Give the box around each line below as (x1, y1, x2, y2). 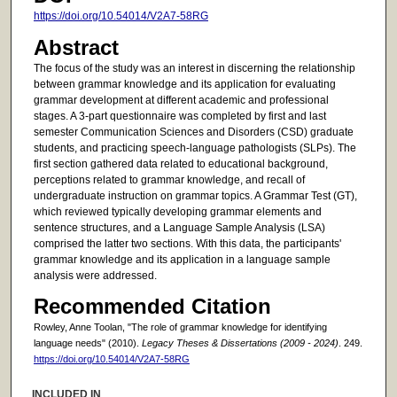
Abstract (33, 35, 119, 60)
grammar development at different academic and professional (33, 94, 329, 107)
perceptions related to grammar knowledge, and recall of (33, 174, 305, 187)
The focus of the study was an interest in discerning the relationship (33, 62, 355, 75)
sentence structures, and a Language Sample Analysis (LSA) (33, 222, 325, 235)
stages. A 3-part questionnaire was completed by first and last (33, 110, 326, 123)
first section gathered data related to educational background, (33, 158, 328, 171)
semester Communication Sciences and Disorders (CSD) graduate (33, 126, 354, 139)
